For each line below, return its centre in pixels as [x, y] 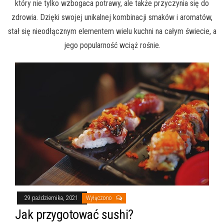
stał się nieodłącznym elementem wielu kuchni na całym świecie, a [112, 31]
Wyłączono [100, 198]
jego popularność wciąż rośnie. [112, 45]
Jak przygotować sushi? [74, 214]
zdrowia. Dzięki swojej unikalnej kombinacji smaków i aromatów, [112, 17]
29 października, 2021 [52, 198]
